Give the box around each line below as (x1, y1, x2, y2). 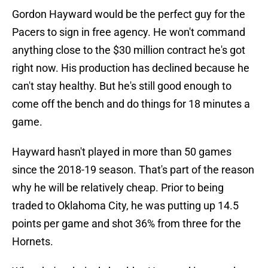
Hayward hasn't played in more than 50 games (12, 145, 232, 159)
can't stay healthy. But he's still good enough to (12, 80, 232, 93)
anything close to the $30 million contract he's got (12, 44, 245, 57)
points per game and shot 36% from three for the (12, 217, 241, 230)
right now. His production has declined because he (12, 62, 249, 75)
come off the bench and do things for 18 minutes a (12, 98, 250, 111)
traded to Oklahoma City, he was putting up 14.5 (12, 199, 239, 212)
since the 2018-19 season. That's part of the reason (12, 163, 254, 176)
